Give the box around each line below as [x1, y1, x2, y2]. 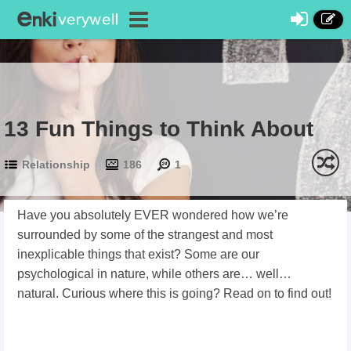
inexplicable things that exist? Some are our [17, 248, 259, 261]
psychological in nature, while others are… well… [17, 267, 291, 280]
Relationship [22, 158, 90, 171]
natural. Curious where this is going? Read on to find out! [17, 287, 331, 300]
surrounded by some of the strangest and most [17, 228, 273, 241]
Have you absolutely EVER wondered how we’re [17, 208, 288, 222]
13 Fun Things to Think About [4, 117, 313, 141]
